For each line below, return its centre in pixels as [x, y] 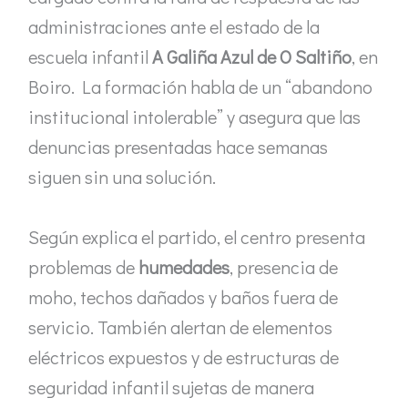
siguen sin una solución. [122, 176]
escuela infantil [90, 56]
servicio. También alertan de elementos [180, 327]
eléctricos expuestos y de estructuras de [184, 357]
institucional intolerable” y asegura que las [194, 116]
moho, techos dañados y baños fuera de [183, 297]
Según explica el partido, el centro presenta [197, 237]
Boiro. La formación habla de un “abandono [200, 86]
